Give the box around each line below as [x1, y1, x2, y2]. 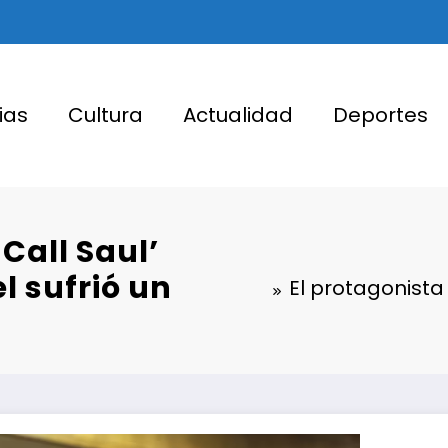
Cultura [67, 101, 143, 130]
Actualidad [182, 101, 293, 130]
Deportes [332, 101, 428, 130]
